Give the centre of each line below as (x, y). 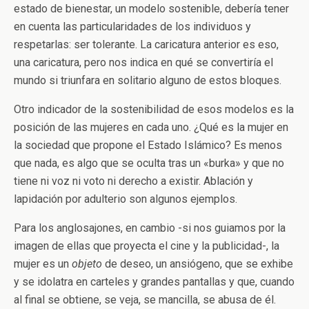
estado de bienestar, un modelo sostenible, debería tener (151, 9)
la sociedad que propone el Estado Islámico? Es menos (148, 145)
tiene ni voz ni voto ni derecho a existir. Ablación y (133, 181)
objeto (87, 264)
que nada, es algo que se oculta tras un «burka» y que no (149, 163)
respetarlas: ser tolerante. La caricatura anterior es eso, (146, 44)
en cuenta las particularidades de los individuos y (132, 27)
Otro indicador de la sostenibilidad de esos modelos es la (154, 109)
